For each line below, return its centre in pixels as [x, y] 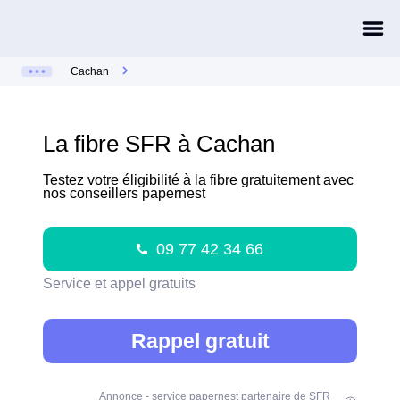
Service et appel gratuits [119, 283]
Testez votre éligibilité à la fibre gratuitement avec [198, 180]
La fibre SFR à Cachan [159, 144]
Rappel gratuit [200, 341]
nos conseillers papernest [124, 193]
